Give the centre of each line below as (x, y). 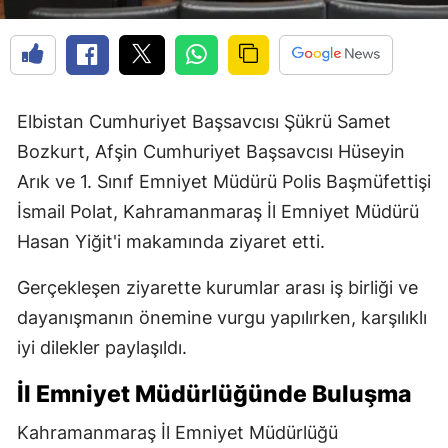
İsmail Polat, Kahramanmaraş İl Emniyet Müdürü (218, 211)
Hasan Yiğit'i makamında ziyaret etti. (171, 241)
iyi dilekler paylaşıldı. (102, 347)
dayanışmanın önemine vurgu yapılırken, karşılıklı (222, 317)
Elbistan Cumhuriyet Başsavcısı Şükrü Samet (204, 121)
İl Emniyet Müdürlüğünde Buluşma (214, 393)
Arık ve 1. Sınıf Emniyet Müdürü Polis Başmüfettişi (224, 181)
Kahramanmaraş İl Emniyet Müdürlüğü (177, 432)
